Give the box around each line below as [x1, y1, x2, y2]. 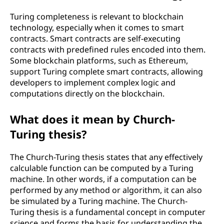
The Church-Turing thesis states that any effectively [10, 151, 202, 162]
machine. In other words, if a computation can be [10, 173, 196, 184]
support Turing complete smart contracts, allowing [10, 66, 203, 77]
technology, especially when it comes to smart [10, 22, 184, 33]
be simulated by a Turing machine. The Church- [10, 195, 187, 206]
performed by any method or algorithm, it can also [10, 184, 202, 195]
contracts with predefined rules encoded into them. [10, 44, 205, 55]
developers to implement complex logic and [10, 77, 175, 88]
